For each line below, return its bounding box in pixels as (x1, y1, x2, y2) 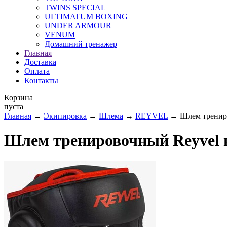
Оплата (24, 67, 50, 75)
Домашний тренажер (45, 40, 117, 48)
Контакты (24, 76, 58, 85)
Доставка (24, 58, 56, 66)
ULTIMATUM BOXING (45, 12, 128, 21)
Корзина (4, 93, 33, 102)
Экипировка (44, 111, 87, 120)
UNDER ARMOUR (45, 21, 111, 30)
